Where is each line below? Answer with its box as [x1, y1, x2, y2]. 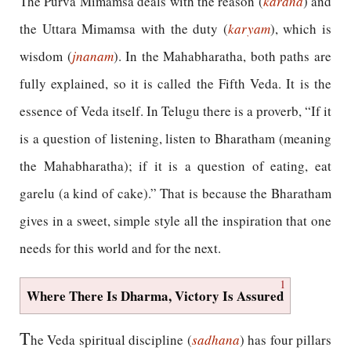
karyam [227, 20, 270, 38]
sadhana [191, 331, 240, 349]
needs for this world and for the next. [20, 239, 221, 257]
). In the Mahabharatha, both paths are [113, 47, 332, 65]
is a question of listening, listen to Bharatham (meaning [20, 129, 331, 147]
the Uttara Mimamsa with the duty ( [20, 20, 228, 38]
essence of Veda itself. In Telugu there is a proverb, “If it [20, 102, 331, 120]
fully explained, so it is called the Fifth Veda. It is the [20, 74, 331, 92]
